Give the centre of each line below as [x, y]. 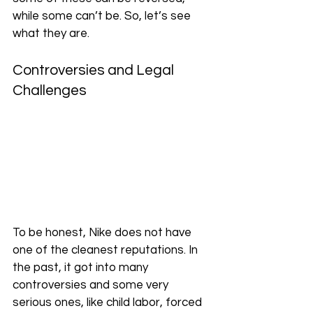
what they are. [51, 34]
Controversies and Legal [95, 71]
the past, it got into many [82, 268]
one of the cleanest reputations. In [107, 250]
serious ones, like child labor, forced [109, 303]
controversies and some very [92, 285]
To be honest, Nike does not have [103, 233]
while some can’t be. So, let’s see [103, 16]
